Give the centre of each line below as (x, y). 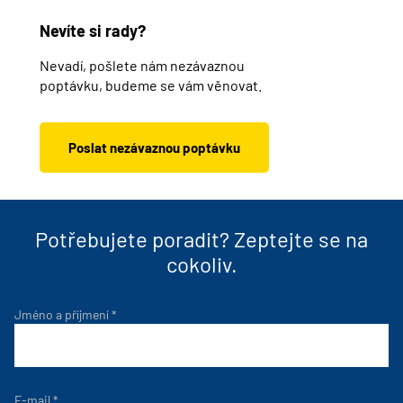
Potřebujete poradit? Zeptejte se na (201, 239)
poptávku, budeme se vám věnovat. (151, 85)
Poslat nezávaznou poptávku (154, 148)
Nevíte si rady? (93, 31)
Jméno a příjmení (63, 314)
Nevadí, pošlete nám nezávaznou (142, 65)
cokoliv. (201, 264)
